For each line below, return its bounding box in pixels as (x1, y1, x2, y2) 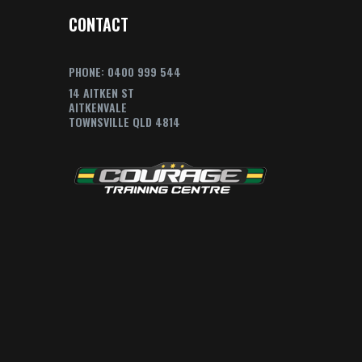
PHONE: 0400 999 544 (68, 63, 181, 80)
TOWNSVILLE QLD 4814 (68, 113, 180, 130)
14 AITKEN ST (68, 84, 134, 101)
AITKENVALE (68, 99, 127, 116)
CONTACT (68, 12, 128, 36)
